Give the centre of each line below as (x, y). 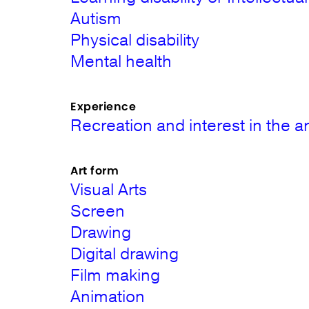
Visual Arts (109, 190)
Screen (98, 211)
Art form (95, 171)
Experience (103, 107)
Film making (116, 275)
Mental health (121, 61)
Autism (96, 19)
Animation (108, 297)
